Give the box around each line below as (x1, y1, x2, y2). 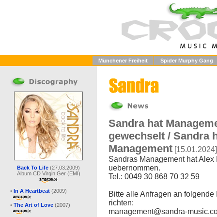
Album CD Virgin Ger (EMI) (16, 170, 80, 176)
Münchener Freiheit (98, 58, 148, 63)
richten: (108, 199, 134, 207)
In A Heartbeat (14, 188, 50, 194)
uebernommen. (108, 164, 160, 172)
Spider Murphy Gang (160, 58, 213, 63)
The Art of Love (14, 202, 53, 208)
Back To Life (17, 165, 48, 170)
